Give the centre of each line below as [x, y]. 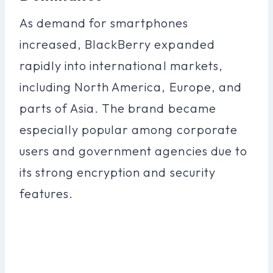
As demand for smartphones [104, 23]
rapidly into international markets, [121, 65]
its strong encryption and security [118, 172]
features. [47, 193]
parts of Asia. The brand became [118, 108]
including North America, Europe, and [131, 87]
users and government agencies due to [133, 151]
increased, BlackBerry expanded [117, 44]
